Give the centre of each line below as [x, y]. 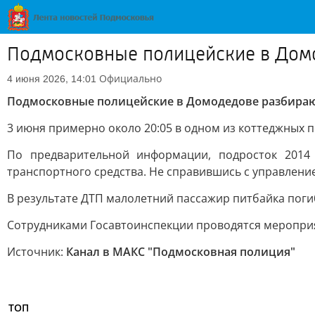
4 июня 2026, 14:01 [52, 79]
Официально [130, 78]
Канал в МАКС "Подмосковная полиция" [181, 252]
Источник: [37, 252]
